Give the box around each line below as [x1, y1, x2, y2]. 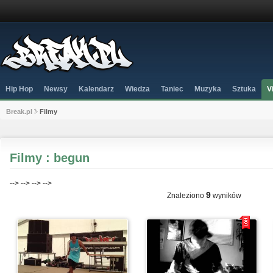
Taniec [161, 85, 183, 93]
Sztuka [232, 85, 256, 93]
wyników [211, 191, 241, 200]
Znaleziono [167, 191, 206, 200]
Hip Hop [5, 85, 33, 93]
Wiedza [125, 85, 150, 93]
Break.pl [6, 108, 32, 115]
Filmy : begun [10, 151, 90, 165]
